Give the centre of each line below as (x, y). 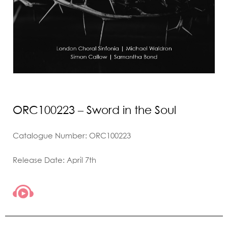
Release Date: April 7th (54, 160)
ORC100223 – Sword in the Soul (94, 110)
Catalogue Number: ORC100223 (72, 135)
